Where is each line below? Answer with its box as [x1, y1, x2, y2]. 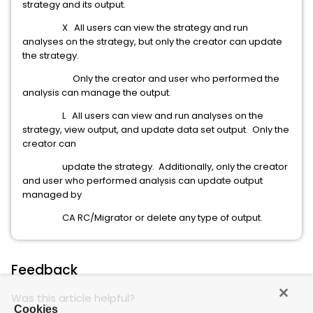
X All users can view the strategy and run [22, 21, 248, 34]
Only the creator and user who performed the [22, 72, 279, 85]
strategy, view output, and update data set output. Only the [22, 123, 289, 136]
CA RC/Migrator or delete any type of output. [22, 211, 263, 224]
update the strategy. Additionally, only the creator [22, 160, 288, 173]
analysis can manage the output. [22, 86, 171, 99]
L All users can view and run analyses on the [22, 109, 263, 122]
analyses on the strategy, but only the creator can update [22, 35, 282, 48]
